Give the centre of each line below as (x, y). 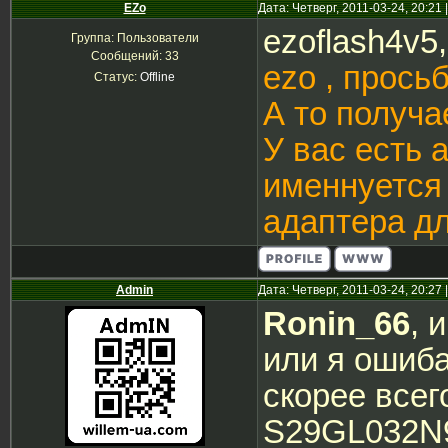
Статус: (117, 77)
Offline (157, 77)
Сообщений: (127, 56)
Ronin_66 (336, 323)
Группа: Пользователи (134, 38)
